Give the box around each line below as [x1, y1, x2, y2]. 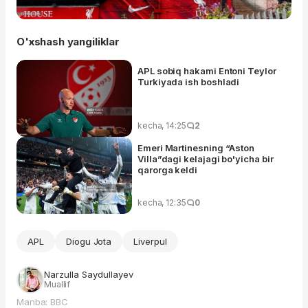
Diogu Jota [65, 236, 112, 247]
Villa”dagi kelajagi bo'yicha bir [137, 153, 274, 165]
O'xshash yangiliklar [16, 35, 120, 49]
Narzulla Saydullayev [44, 269, 133, 280]
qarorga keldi [137, 164, 197, 176]
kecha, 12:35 [137, 197, 186, 208]
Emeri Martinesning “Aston [137, 142, 255, 154]
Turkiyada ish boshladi [137, 76, 240, 88]
